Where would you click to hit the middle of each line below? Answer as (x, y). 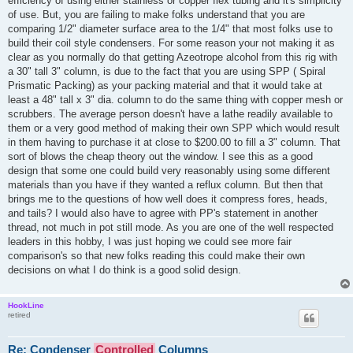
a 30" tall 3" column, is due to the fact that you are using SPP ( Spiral (167, 71)
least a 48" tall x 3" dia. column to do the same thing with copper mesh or (175, 99)
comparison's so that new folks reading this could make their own (156, 255)
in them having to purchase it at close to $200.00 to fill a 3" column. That (174, 142)
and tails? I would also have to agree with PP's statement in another (163, 213)
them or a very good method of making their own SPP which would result (174, 128)
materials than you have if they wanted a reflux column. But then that (165, 184)
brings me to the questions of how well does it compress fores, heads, (168, 199)
